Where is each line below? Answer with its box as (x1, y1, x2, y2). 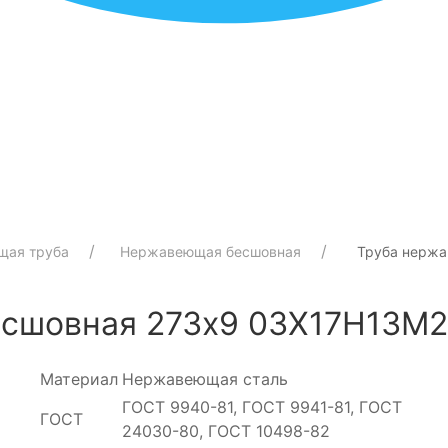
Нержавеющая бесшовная (120, 242, 301, 260)
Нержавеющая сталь (122, 368, 289, 389)
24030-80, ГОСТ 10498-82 (122, 420, 331, 441)
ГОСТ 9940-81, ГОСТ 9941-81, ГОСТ (122, 396, 403, 417)
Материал (40, 368, 119, 389)
